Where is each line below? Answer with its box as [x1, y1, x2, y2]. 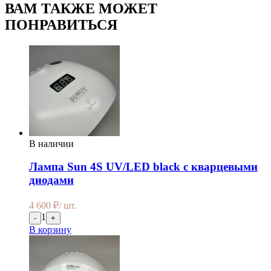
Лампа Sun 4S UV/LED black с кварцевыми [29, 160, 258, 174]
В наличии [29, 138, 74, 149]
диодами [29, 174, 74, 187]
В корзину [29, 224, 71, 235]
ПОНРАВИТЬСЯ [5, 16, 117, 33]
